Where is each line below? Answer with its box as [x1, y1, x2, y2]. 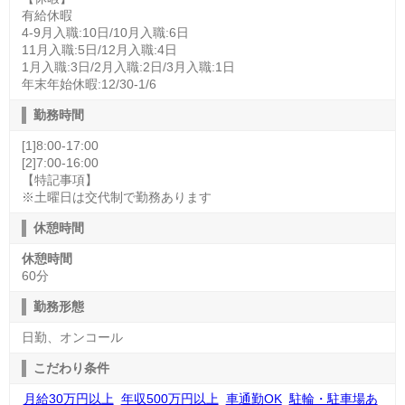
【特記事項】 [21, 172, 98, 187]
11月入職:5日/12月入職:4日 [21, 42, 177, 57]
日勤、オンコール [21, 329, 123, 344]
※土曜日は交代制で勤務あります [21, 189, 212, 204]
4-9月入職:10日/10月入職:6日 [21, 24, 189, 40]
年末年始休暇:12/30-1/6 [21, 76, 156, 91]
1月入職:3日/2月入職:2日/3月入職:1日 [21, 59, 235, 74]
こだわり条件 [33, 360, 109, 375]
